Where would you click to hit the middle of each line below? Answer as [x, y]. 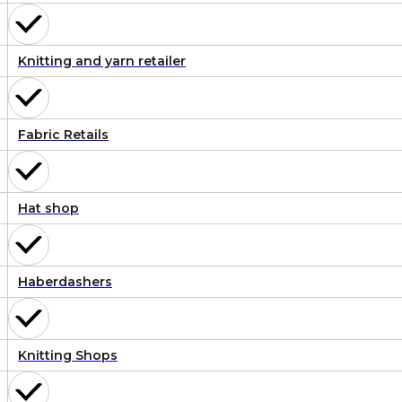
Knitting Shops [68, 356]
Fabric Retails [63, 135]
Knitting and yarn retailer [102, 61]
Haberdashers [65, 282]
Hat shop [48, 209]
